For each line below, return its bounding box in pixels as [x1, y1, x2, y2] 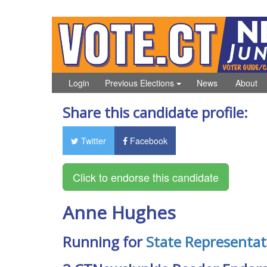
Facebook [127, 134, 167, 147]
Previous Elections [105, 76, 176, 89]
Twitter [78, 134, 106, 147]
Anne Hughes [62, 200, 176, 225]
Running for [62, 231, 146, 252]
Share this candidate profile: [62, 102, 248, 122]
